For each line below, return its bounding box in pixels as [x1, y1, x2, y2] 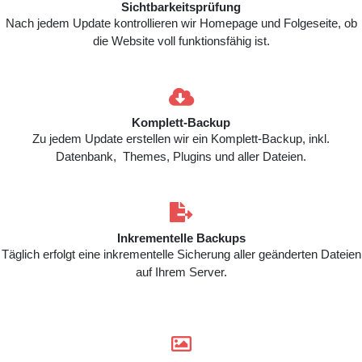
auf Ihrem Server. [135, 265, 227, 279]
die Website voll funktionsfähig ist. [92, 34, 270, 48]
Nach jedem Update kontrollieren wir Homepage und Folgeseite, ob [5, 16, 357, 30]
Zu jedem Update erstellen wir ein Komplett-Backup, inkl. [32, 132, 330, 145]
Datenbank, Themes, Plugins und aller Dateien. [56, 149, 306, 163]
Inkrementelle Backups [116, 231, 246, 245]
